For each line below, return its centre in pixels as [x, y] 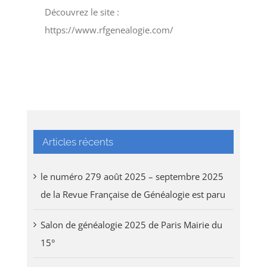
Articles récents [77, 142]
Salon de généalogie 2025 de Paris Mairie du [131, 224]
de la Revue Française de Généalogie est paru [133, 194]
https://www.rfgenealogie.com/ [109, 30]
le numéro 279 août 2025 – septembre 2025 [132, 176]
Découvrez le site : [82, 12]
